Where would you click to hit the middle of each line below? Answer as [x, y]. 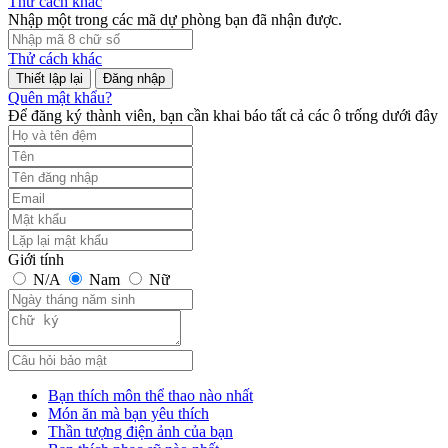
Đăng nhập [134, 79]
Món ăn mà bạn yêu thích [128, 414]
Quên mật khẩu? [60, 98]
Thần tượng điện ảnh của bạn [140, 432]
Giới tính [36, 260]
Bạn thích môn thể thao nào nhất [150, 396]
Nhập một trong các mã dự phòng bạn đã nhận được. [175, 20]
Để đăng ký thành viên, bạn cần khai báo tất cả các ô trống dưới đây [223, 116]
